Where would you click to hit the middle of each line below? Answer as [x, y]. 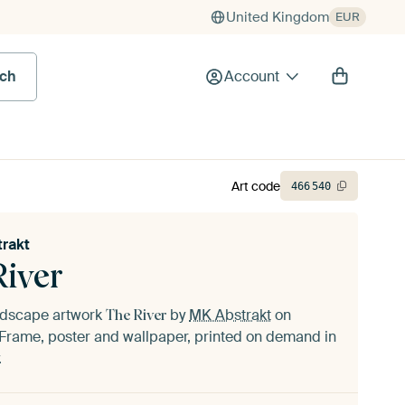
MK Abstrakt [230, 315]
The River [136, 315]
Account [251, 76]
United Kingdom [278, 17]
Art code [256, 186]
